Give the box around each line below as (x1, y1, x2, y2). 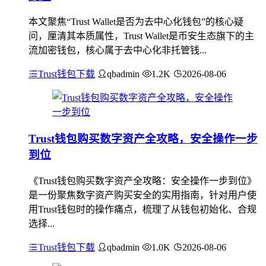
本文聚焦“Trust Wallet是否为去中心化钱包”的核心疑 (28, 17, 243, 27)
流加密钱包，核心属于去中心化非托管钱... (28, 45, 207, 56)
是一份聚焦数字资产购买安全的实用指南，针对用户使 (28, 189, 256, 200)
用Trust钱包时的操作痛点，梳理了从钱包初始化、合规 (28, 204, 256, 214)
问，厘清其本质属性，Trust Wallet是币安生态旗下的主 (28, 31, 254, 42)
